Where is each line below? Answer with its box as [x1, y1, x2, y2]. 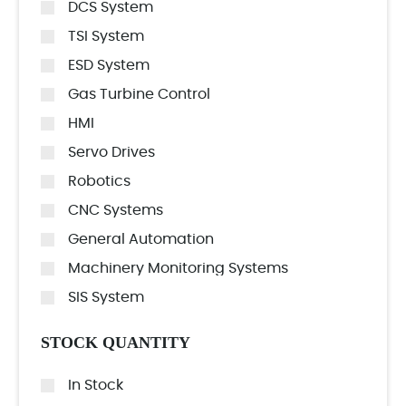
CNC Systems [68, 203, 163, 217]
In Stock [68, 378, 123, 392]
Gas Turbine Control [68, 87, 210, 101]
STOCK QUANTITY [41, 333, 190, 352]
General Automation [68, 232, 214, 246]
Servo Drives [68, 145, 155, 159]
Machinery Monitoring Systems [68, 261, 288, 275]
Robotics [68, 174, 130, 188]
